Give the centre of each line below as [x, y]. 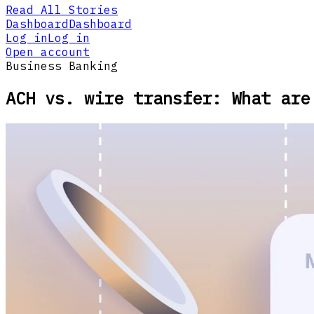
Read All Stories [62, 10]
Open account [48, 52]
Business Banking [62, 66]
